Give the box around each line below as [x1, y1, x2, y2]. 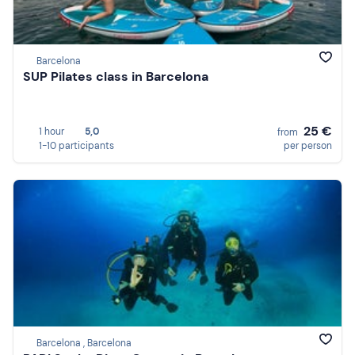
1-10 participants [39, 139, 114, 152]
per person [284, 139, 332, 152]
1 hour [39, 125, 64, 138]
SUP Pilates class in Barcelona [23, 68, 208, 86]
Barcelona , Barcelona [36, 337, 132, 350]
